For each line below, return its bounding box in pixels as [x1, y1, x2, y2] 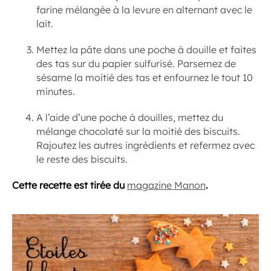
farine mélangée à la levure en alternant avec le [36, 4, 252, 16]
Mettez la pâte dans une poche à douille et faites [36, 44, 256, 56]
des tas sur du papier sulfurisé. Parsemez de [36, 57, 236, 70]
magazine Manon [127, 179, 206, 191]
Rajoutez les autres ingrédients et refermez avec [36, 139, 255, 151]
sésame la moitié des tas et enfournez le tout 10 [36, 71, 253, 83]
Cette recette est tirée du [12, 179, 127, 191]
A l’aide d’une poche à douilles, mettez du [36, 111, 223, 123]
